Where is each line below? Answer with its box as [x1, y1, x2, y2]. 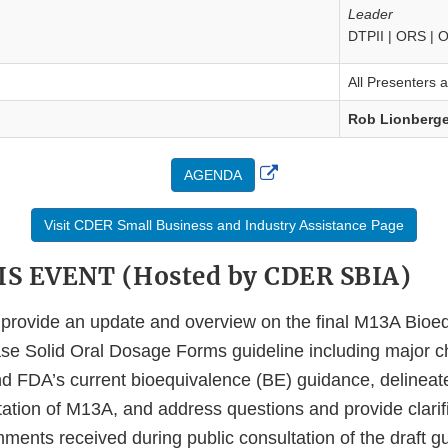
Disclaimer [276, 219, 361, 240]
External [276, 161, 343, 182]
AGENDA [183, 167, 242, 184]
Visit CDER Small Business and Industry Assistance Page [44, 217, 404, 234]
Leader [348, 6, 393, 23]
